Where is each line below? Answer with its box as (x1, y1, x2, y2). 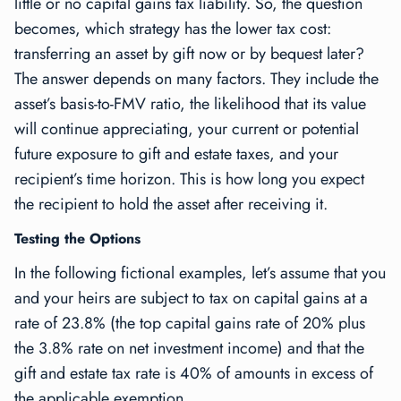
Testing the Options (14, 228, 141, 250)
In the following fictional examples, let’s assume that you (14, 261, 386, 286)
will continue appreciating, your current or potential (14, 117, 359, 141)
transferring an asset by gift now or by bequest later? (14, 42, 364, 66)
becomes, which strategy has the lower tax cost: (14, 17, 331, 41)
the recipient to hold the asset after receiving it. (14, 192, 328, 217)
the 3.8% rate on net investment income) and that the (14, 337, 364, 361)
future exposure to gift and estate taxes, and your (14, 142, 338, 166)
